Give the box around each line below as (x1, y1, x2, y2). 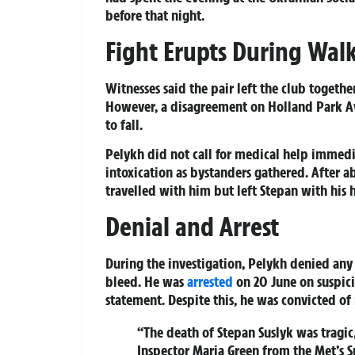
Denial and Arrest (105, 209, 279, 243)
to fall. (105, 114, 143, 134)
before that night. (105, 6, 204, 25)
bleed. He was (105, 271, 187, 291)
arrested (187, 271, 233, 291)
